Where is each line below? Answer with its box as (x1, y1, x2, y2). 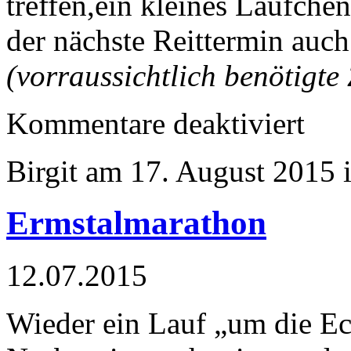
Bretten (304, 147, 340, 161)
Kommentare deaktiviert (6, 106, 305, 140)
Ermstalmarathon (6, 204, 266, 242)
